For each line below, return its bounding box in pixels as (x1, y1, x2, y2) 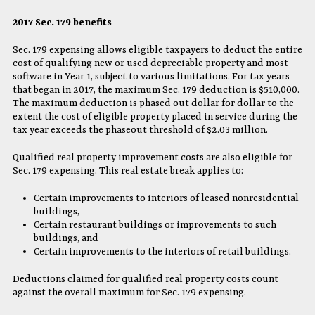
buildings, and (33, 232, 98, 244)
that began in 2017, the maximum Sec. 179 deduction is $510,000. (12, 84, 300, 96)
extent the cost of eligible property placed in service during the (12, 110, 297, 122)
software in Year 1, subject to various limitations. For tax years (12, 70, 290, 82)
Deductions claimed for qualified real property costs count (12, 273, 278, 285)
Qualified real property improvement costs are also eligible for (12, 151, 292, 163)
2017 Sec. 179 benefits (12, 16, 112, 28)
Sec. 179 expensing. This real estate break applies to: (12, 165, 243, 176)
